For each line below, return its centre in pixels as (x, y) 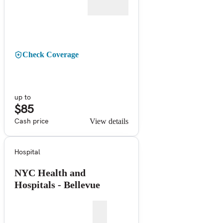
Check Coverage (51, 54)
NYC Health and (50, 172)
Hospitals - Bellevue (57, 184)
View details (109, 121)
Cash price (32, 121)
